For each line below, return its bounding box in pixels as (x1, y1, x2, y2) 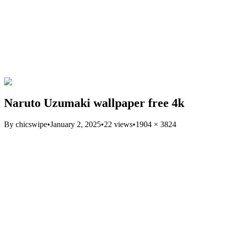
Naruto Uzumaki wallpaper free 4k (4, 96, 184, 109)
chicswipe (16, 120, 47, 129)
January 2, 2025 (50, 120, 101, 129)
